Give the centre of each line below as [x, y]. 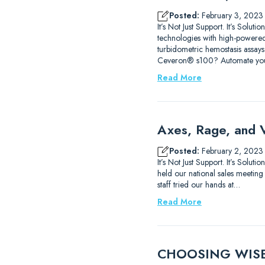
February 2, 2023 [231, 151]
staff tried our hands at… [198, 185]
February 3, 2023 [231, 15]
